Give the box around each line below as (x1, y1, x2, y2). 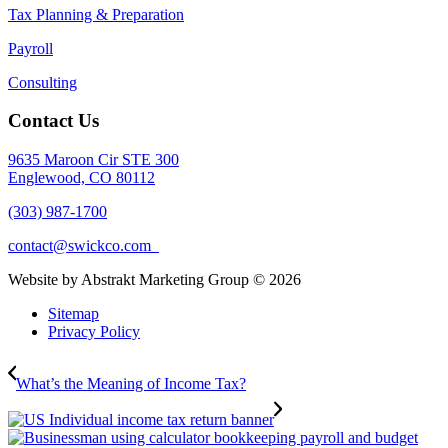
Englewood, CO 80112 (8, 169, 155, 187)
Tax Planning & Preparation (8, 5, 184, 23)
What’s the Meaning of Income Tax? (16, 375, 246, 393)
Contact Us (8, 110, 99, 132)
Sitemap (48, 305, 99, 323)
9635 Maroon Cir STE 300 (8, 151, 179, 169)
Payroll (8, 39, 53, 57)
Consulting (8, 73, 77, 91)
